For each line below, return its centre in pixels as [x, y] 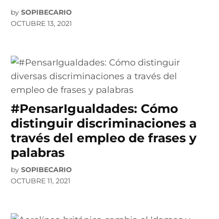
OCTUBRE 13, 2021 [42, 23]
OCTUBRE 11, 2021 [41, 181]
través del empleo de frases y [104, 138]
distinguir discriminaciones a [104, 123]
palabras [38, 152]
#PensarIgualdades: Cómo [95, 108]
